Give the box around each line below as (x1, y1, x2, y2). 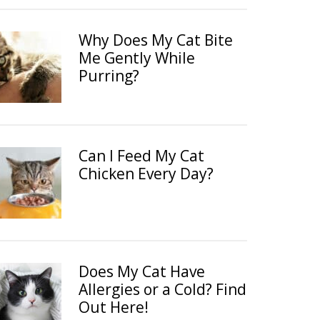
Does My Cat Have (79, 261, 205, 281)
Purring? (79, 66, 139, 86)
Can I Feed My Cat (79, 146, 204, 166)
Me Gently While (79, 48, 195, 68)
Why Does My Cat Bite (79, 30, 233, 50)
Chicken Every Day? (79, 164, 214, 184)
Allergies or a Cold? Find (79, 279, 246, 299)
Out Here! (79, 297, 149, 317)
